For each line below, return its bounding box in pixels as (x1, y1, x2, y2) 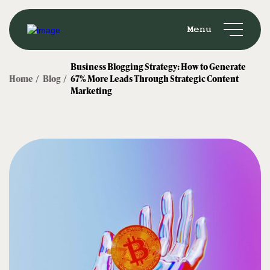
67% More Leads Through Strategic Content (71, 72, 239, 84)
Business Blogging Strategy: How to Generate (71, 60, 246, 72)
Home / (9, 72, 43, 84)
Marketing (71, 84, 112, 96)
